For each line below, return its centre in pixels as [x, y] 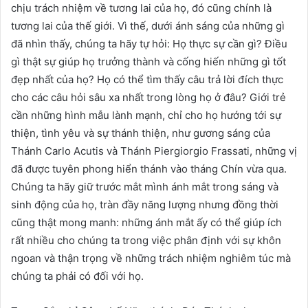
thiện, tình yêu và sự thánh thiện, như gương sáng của [141, 133]
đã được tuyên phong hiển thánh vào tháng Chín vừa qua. [149, 168]
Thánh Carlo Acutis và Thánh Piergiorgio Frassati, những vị [154, 151]
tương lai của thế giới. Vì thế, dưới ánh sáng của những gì [148, 25]
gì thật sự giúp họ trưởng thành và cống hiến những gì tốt [148, 61]
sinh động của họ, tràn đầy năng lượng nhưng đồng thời [145, 204]
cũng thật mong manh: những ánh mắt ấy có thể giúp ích [146, 222]
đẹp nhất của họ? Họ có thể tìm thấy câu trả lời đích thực [147, 79]
